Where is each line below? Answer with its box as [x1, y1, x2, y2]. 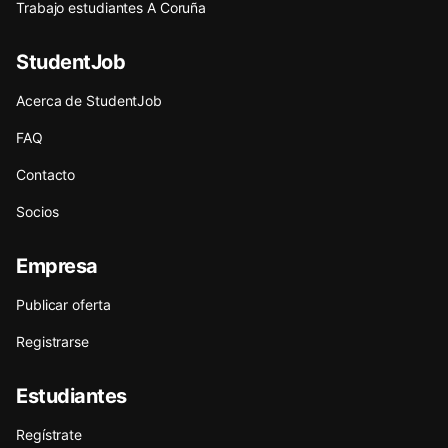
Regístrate [16, 426, 82, 443]
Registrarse [16, 333, 89, 350]
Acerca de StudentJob [16, 92, 162, 109]
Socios [16, 203, 59, 220]
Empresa [16, 254, 98, 278]
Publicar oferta [16, 296, 111, 313]
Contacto [16, 166, 76, 183]
